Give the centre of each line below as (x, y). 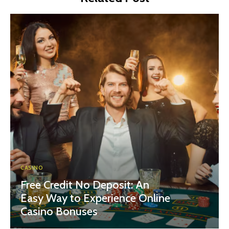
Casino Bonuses (59, 211)
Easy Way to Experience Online (95, 198)
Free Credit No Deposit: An (85, 185)
